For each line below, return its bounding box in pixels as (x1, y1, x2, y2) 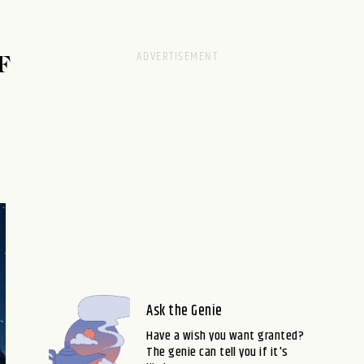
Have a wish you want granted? (146, 326, 305, 346)
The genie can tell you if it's (146, 342, 288, 362)
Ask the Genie (146, 300, 223, 323)
